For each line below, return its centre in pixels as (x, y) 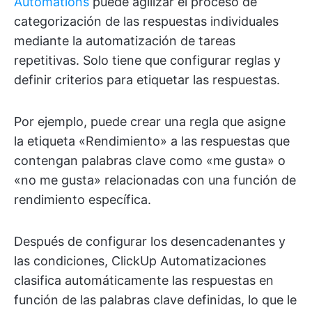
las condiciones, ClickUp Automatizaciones (140, 260)
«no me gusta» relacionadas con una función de (155, 180)
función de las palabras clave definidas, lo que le (155, 299)
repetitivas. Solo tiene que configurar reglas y (147, 60)
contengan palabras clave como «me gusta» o (150, 160)
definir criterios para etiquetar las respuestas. (147, 79)
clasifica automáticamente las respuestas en (144, 280)
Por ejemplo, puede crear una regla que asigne (150, 121)
